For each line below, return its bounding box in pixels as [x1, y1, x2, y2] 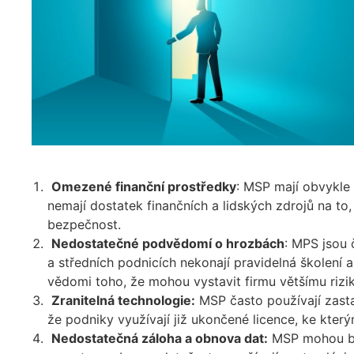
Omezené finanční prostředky [51, 178, 236, 194]
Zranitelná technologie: [51, 292, 195, 308]
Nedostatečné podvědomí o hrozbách [51, 235, 284, 251]
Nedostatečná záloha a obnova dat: [51, 330, 268, 346]
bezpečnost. [47, 216, 121, 232]
